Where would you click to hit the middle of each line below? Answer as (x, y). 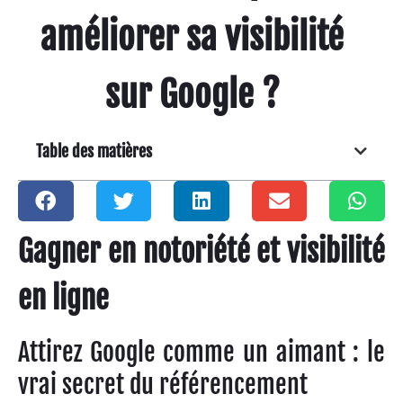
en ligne (63, 298)
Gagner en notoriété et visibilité (201, 251)
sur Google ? (192, 94)
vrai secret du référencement (163, 384)
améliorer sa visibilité (193, 36)
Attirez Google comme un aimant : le (201, 352)
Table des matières (94, 151)
